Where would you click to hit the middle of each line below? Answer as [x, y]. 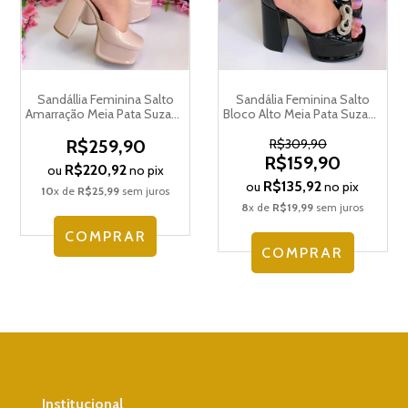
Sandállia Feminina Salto [105, 100]
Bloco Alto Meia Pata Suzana [303, 114]
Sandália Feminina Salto [302, 100]
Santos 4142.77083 [302, 129]
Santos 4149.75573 [105, 129]
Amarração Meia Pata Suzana [106, 114]
